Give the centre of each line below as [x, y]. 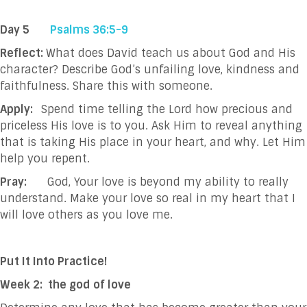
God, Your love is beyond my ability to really [158, 182]
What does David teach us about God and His [171, 53]
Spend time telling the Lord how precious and [167, 109]
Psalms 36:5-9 [89, 29]
